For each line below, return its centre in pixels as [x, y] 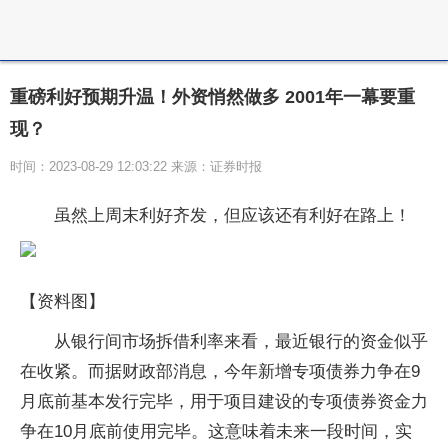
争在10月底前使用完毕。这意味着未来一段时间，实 [216, 431]
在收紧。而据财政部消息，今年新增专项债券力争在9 [220, 371]
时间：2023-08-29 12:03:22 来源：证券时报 [136, 166]
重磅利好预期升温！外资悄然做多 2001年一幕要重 [212, 97]
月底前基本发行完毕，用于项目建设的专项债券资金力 [224, 401]
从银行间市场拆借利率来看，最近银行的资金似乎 [241, 341]
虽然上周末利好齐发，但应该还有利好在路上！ [232, 215]
